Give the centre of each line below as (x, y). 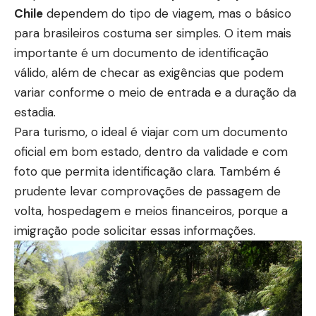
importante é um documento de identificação (141, 53)
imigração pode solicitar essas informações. (135, 231)
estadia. (35, 113)
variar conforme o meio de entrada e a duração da (155, 93)
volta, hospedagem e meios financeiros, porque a (151, 211)
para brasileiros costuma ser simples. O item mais (153, 34)
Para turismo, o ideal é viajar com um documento (151, 132)
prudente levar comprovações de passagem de (147, 192)
